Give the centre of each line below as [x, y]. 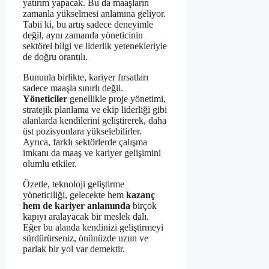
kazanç [141, 195]
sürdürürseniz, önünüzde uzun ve [86, 238]
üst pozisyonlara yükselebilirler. [82, 131]
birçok [144, 205]
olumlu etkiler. [50, 163]
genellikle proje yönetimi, [116, 98]
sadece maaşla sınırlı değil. [73, 88]
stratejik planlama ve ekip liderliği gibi [95, 109]
